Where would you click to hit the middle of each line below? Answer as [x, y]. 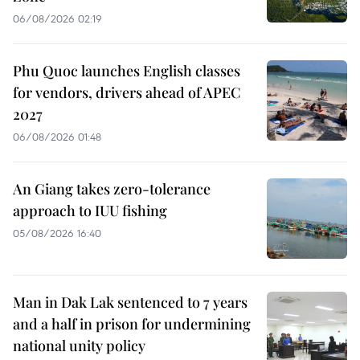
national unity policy [79, 345]
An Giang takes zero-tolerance [112, 188]
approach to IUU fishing [90, 210]
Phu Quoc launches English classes [127, 70]
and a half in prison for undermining [132, 323]
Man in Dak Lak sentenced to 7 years [130, 302]
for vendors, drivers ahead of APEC [127, 92]
